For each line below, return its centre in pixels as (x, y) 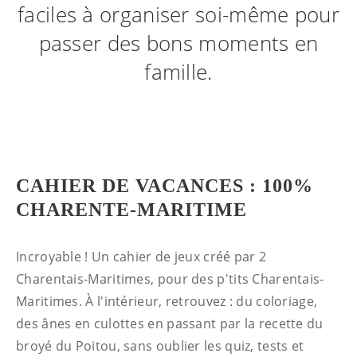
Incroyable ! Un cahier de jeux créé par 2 (141, 257)
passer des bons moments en (178, 43)
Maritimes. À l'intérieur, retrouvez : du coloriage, (167, 301)
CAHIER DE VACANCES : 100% (165, 186)
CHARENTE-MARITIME (131, 210)
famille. (178, 72)
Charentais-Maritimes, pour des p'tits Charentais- (170, 279)
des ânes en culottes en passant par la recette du (170, 324)
